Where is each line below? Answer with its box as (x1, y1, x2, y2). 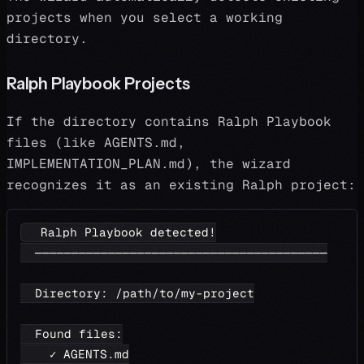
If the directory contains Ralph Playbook (6, 113, 331, 130)
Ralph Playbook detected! (26, 225, 217, 240)
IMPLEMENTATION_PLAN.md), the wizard (6, 155, 291, 172)
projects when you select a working (6, 9, 283, 26)
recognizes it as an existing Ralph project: (6, 176, 356, 193)
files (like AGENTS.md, (6, 134, 185, 151)
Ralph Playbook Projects (6, 74, 190, 93)
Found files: (20, 327, 123, 341)
